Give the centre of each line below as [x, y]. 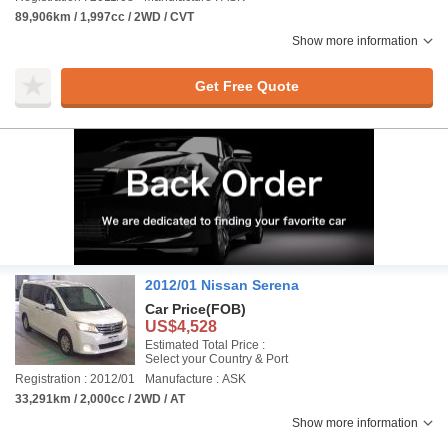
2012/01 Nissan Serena [222, 285]
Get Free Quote [246, 85]
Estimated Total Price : [205, 345]
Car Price [175, 309]
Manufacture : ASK [195, 379]
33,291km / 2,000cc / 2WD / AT [100, 399]
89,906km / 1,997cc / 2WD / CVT [104, 17]
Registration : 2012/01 [75, 379]
